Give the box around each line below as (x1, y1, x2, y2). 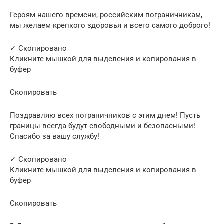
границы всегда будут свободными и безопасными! (10, 121, 195, 130)
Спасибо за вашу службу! (10, 131, 99, 141)
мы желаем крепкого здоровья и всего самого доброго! (10, 20, 210, 30)
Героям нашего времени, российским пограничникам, (10, 10, 202, 19)
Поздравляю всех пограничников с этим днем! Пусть (10, 110, 200, 120)
